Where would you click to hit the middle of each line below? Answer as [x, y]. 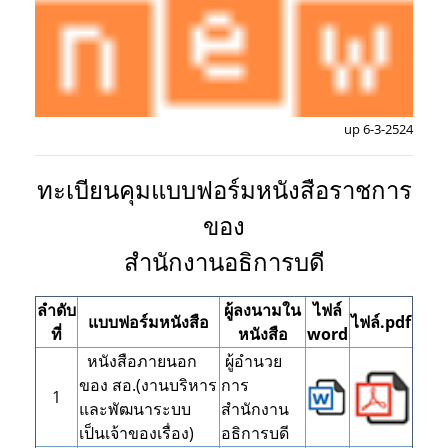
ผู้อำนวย [251, 361]
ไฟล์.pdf [381, 322]
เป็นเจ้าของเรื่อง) [136, 433]
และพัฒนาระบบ [135, 409]
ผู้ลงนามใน [262, 310]
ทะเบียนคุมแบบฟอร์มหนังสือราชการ [224, 190]
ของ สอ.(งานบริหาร [148, 385]
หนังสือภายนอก [138, 361]
